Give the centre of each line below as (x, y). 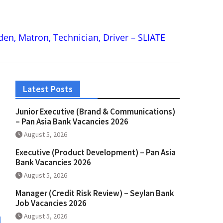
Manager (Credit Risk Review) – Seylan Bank (95, 193)
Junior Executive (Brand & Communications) (95, 112)
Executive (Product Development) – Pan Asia (96, 153)
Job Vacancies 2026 (51, 203)
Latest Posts (48, 89)
